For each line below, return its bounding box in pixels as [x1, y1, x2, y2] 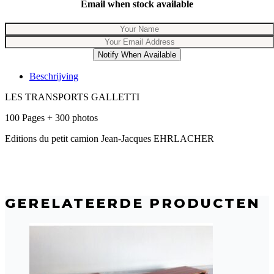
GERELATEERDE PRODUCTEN [5, 195, 261, 212]
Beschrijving [29, 71, 78, 82]
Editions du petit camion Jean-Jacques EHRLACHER [5, 133, 214, 144]
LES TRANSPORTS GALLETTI [5, 92, 144, 103]
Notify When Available [98, 50, 176, 60]
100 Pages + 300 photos [5, 113, 98, 124]
